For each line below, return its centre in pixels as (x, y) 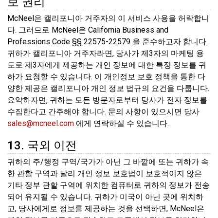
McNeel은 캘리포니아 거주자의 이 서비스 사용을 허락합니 (108, 18)
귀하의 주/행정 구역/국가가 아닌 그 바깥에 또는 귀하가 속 (108, 162)
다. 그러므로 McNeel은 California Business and (88, 30)
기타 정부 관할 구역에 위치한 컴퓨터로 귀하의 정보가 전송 (109, 185)
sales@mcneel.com (41, 123)
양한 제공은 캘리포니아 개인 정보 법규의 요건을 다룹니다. (108, 88)
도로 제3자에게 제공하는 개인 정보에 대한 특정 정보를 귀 (107, 65)
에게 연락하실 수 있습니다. (121, 123)
